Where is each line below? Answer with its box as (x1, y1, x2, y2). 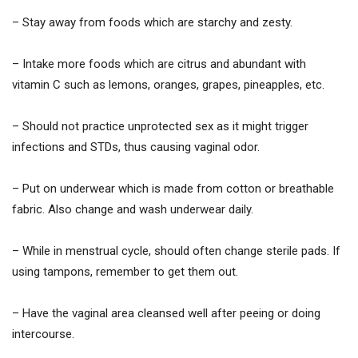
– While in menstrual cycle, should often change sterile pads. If (12, 243, 340, 258)
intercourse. (12, 326, 74, 341)
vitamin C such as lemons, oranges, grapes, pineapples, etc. (12, 77, 324, 92)
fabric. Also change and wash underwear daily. (12, 201, 253, 217)
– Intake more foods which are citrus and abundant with (12, 56, 306, 71)
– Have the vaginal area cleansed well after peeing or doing (12, 305, 320, 320)
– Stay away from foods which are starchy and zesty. (12, 14, 292, 30)
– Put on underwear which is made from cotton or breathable (12, 181, 334, 196)
